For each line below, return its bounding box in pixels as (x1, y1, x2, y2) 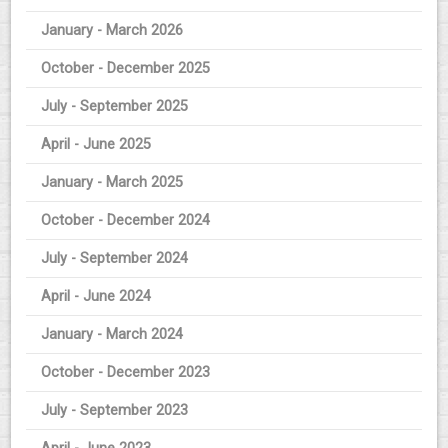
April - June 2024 (41, 288, 152, 306)
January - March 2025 (41, 174, 184, 192)
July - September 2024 (41, 250, 189, 268)
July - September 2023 (41, 402, 189, 420)
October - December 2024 (41, 212, 211, 230)
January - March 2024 (41, 326, 184, 344)
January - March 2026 (41, 22, 184, 40)
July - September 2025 (41, 98, 189, 116)
